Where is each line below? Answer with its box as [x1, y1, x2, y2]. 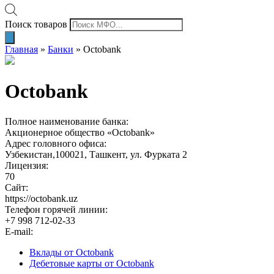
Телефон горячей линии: [5, 204, 108, 215]
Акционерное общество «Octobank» [5, 127, 155, 138]
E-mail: [5, 226, 33, 237]
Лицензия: [5, 160, 48, 171]
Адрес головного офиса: [5, 138, 106, 149]
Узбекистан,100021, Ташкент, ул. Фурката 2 [5, 149, 187, 160]
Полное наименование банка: [5, 116, 128, 127]
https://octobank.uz [5, 193, 78, 204]
